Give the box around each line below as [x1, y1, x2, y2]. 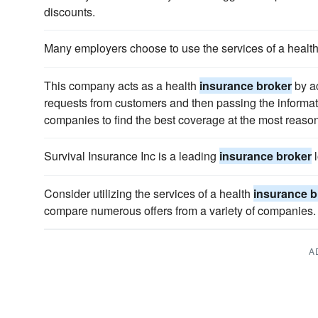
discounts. [44, 4, 95, 20]
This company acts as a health [44, 77, 199, 94]
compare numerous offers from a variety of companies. [44, 202, 316, 219]
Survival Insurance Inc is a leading [44, 148, 219, 164]
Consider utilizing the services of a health [44, 185, 253, 202]
